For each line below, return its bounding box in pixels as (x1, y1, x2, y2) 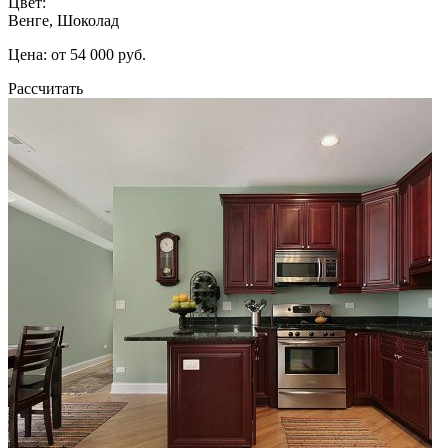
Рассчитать (8, 79, 83, 97)
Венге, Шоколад (8, 11, 119, 29)
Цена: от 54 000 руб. (8, 45, 146, 63)
